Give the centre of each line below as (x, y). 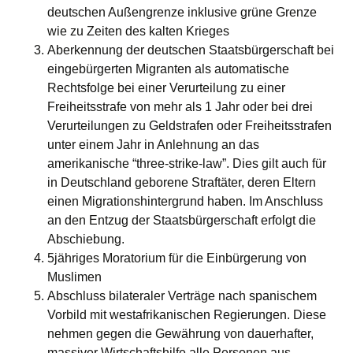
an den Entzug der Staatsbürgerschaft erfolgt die (182, 220)
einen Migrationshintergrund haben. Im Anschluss (185, 201)
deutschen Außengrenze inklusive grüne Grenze (182, 12)
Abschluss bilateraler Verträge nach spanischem (182, 296)
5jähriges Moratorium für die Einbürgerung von (177, 258)
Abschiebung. (86, 239)
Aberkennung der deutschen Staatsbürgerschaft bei (191, 50)
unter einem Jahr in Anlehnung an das (153, 145)
